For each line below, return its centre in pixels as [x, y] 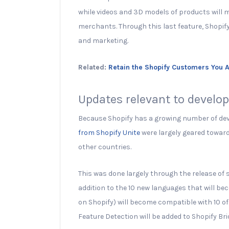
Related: [93, 67]
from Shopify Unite [109, 132]
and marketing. [103, 40]
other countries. [105, 147]
